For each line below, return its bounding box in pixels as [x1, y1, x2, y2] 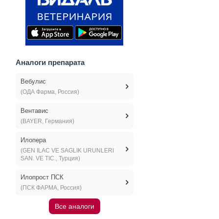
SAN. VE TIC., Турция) [20, 155, 80, 162]
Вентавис [20, 107, 48, 114]
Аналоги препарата [15, 58, 85, 66]
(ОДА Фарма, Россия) [20, 88, 79, 95]
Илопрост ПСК [20, 174, 64, 181]
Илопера [20, 136, 46, 144]
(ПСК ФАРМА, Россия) [20, 184, 82, 191]
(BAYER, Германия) [20, 118, 74, 125]
